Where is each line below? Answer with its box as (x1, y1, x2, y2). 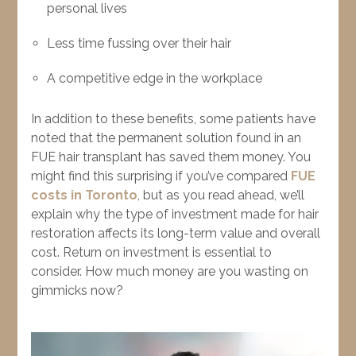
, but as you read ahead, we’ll (137, 187, 305, 203)
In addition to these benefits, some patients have (31, 110, 316, 126)
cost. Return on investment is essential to (31, 244, 273, 260)
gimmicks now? (31, 282, 124, 298)
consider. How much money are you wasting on (31, 263, 309, 279)
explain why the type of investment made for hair (31, 206, 319, 222)
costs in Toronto (31, 187, 138, 203)
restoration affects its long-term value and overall (31, 225, 321, 241)
